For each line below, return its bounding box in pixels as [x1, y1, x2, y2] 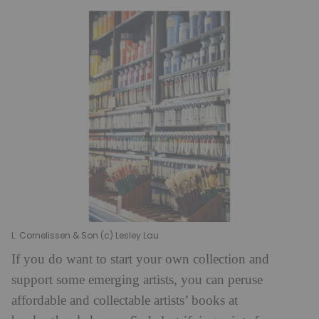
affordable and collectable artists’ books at [11, 293, 238, 309]
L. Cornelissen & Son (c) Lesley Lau [11, 229, 159, 242]
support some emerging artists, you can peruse [11, 273, 263, 288]
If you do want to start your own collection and [11, 252, 269, 268]
